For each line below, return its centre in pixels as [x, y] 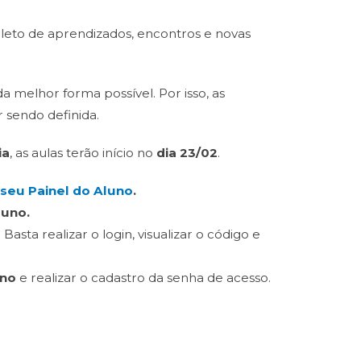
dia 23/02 [187, 153]
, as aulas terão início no [83, 153]
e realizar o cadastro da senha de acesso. [143, 278]
